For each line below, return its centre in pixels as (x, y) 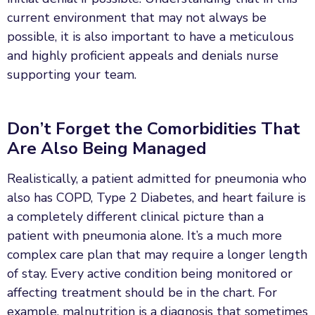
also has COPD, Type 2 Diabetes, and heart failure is (156, 197)
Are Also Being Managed (107, 148)
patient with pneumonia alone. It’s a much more (144, 235)
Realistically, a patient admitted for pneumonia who (157, 178)
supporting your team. (72, 74)
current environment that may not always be (137, 17)
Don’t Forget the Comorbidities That (154, 128)
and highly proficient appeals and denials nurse (143, 55)
